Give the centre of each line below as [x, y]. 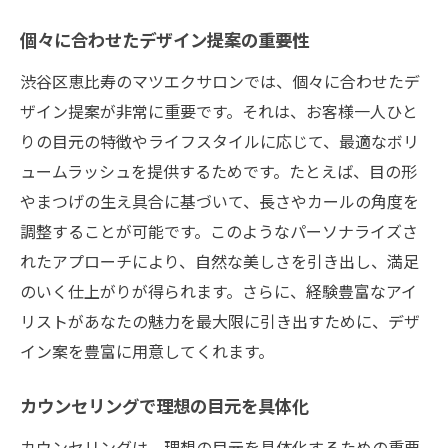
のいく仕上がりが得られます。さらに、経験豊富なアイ [218, 290]
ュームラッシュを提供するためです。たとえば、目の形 [218, 170]
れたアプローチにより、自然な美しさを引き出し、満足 [219, 260]
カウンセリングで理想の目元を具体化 [164, 408]
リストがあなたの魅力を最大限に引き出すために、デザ [220, 320]
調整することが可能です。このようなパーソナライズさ [219, 230]
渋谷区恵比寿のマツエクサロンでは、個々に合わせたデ [220, 80]
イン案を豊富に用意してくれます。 [147, 350]
